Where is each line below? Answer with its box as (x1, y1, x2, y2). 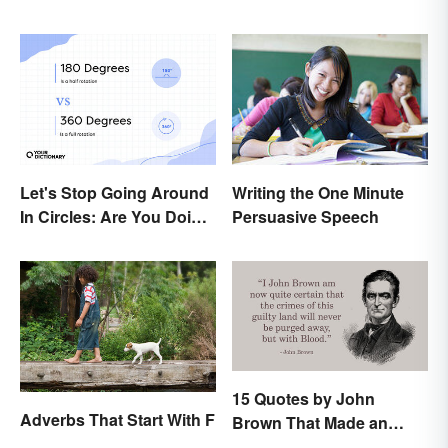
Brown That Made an (232, 411, 388, 435)
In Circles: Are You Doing (20, 204, 211, 228)
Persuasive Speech (232, 205, 379, 229)
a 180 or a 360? (20, 228, 134, 252)
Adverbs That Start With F (20, 407, 215, 431)
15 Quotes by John (232, 387, 375, 411)
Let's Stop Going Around (20, 180, 209, 204)
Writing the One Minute (232, 181, 404, 205)
